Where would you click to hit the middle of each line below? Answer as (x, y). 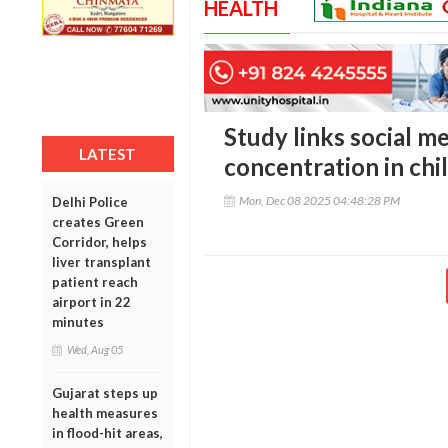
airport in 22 (91, 301)
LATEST (108, 153)
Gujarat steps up (105, 392)
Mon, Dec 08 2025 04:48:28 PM (319, 201)
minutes (78, 321)
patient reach (95, 281)
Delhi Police (90, 201)
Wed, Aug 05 (95, 349)
